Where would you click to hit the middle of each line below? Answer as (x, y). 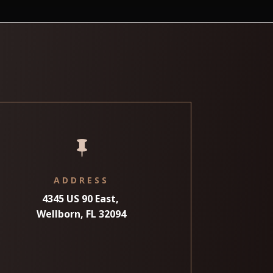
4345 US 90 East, (81, 198)
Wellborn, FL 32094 (82, 214)
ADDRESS (82, 180)
